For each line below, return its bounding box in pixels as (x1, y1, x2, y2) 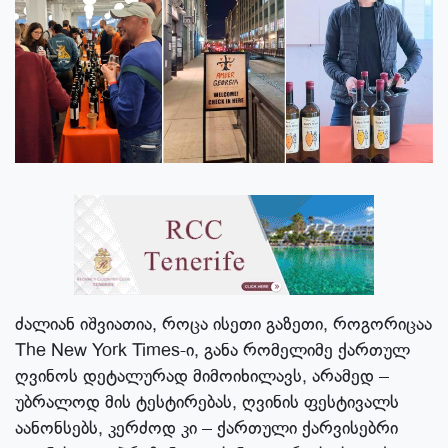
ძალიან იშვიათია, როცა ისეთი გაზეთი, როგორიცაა (15, 312, 432, 337)
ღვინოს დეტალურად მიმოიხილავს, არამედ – (15, 364, 389, 389)
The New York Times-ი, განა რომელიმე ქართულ (15, 338, 410, 363)
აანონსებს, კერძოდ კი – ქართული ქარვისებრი (15, 416, 398, 441)
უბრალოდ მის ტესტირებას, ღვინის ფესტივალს (15, 390, 399, 415)
